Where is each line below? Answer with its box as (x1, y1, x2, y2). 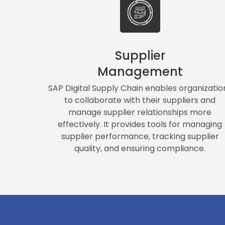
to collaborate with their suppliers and (64, 94, 216, 106)
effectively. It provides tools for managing (58, 118, 222, 130)
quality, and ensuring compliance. (74, 142, 206, 154)
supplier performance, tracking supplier (61, 130, 219, 142)
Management (97, 63, 183, 80)
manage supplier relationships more (68, 106, 212, 118)
